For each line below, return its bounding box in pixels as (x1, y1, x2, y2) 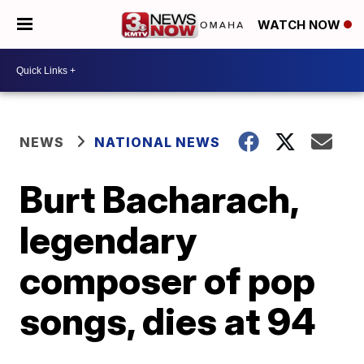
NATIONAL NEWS (94, 134, 221, 150)
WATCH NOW (258, 17, 344, 33)
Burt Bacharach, (19, 176, 299, 222)
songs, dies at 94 (19, 298, 317, 344)
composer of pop (19, 258, 316, 303)
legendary (19, 217, 197, 262)
